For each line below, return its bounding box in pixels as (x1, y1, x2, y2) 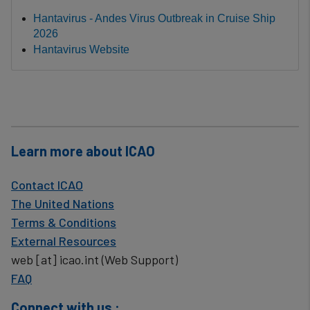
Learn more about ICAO (11, 142, 155, 159)
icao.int (60, 251, 99, 267)
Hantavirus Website (33, 44, 129, 56)
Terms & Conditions (11, 214, 116, 230)
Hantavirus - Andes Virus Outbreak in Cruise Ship (33, 12, 275, 25)
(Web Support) (99, 251, 178, 267)
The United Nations (11, 195, 114, 211)
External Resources (11, 232, 116, 248)
